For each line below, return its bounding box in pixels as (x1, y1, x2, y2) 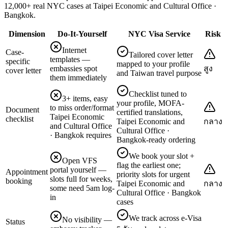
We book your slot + (129, 151, 194, 160)
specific (6, 56, 30, 66)
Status (6, 217, 25, 226)
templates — (50, 54, 90, 64)
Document (6, 105, 39, 114)
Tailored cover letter (129, 50, 193, 59)
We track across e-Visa (129, 213, 202, 222)
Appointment (6, 167, 48, 176)
